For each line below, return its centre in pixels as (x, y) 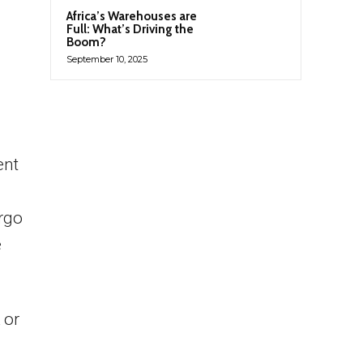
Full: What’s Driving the (130, 30)
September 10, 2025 (107, 60)
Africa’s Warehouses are (132, 17)
